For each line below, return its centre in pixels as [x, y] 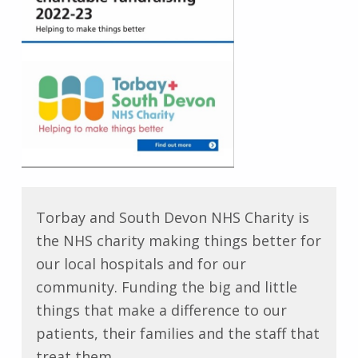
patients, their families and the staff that [177, 334]
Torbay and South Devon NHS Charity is [172, 218]
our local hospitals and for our [141, 264]
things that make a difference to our [161, 310]
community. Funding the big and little [166, 287]
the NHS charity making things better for [178, 241]
